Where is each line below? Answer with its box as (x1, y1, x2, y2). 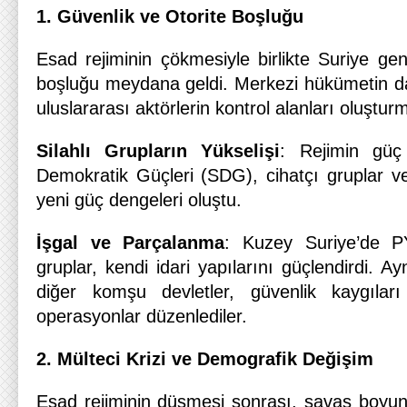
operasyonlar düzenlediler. (36, 306, 247, 326)
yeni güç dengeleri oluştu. (36, 190, 242, 210)
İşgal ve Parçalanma (36, 233, 225, 253)
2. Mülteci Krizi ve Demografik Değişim (36, 349, 373, 369)
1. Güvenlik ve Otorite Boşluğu (36, 6, 303, 26)
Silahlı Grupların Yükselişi (36, 141, 281, 161)
